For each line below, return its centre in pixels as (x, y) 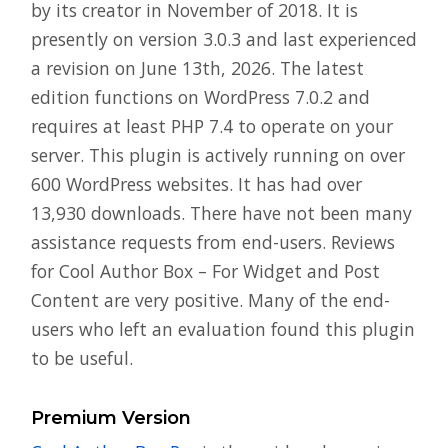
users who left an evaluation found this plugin (223, 328)
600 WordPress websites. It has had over (196, 183)
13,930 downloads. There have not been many (221, 212)
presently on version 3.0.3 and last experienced (224, 38)
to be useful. (82, 357)
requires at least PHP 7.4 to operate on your (212, 125)
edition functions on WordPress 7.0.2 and (200, 96)
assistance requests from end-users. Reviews (213, 241)
